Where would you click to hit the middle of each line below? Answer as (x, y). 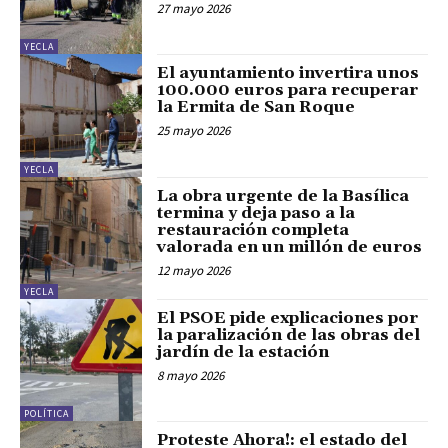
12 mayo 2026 (194, 270)
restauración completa (253, 229)
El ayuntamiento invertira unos (288, 73)
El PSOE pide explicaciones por (288, 317)
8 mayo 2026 (191, 375)
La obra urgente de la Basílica (283, 195)
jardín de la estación (243, 351)
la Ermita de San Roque (256, 107)
